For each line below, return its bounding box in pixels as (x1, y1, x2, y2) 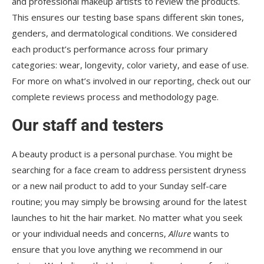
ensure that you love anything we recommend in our (12, 243, 223, 256)
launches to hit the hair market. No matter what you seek (12, 212, 242, 224)
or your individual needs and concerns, (12, 227, 169, 240)
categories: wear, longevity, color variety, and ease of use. (12, 59, 249, 71)
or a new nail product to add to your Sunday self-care (12, 180, 227, 192)
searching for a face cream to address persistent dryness (12, 164, 246, 176)
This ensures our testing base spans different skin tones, (12, 11, 244, 24)
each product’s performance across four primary (12, 43, 208, 55)
